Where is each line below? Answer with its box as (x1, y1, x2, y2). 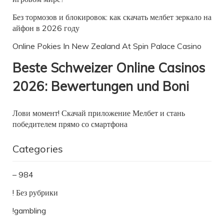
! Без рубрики (12, 187, 58, 197)
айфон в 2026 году (12, 22, 79, 33)
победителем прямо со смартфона (12, 118, 127, 129)
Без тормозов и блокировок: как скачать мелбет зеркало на (12, 11, 211, 22)
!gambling (12, 205, 46, 215)
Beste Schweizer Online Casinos (12, 59, 205, 76)
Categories (12, 142, 63, 155)
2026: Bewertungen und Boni (12, 77, 189, 94)
